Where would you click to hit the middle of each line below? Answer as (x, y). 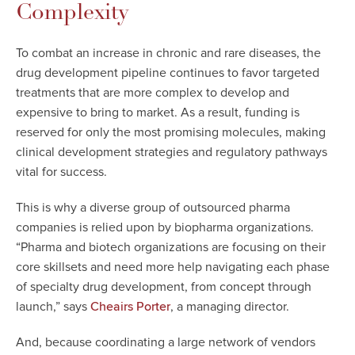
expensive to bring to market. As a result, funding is (158, 113)
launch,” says (53, 307)
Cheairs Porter (130, 307)
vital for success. (61, 172)
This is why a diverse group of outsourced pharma (153, 208)
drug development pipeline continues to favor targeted (168, 73)
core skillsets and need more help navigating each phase (173, 267)
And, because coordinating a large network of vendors (166, 342)
